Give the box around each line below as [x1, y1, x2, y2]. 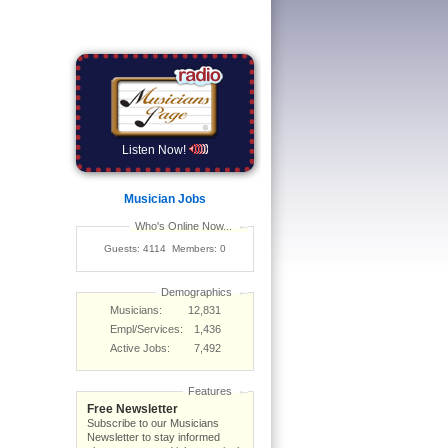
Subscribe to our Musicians [87, 417, 220, 430]
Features [187, 385, 232, 398]
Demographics [160, 286, 232, 299]
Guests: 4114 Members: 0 [104, 243, 227, 255]
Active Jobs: [109, 342, 170, 355]
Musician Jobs [124, 192, 207, 207]
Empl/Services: [109, 323, 183, 336]
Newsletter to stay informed [87, 431, 221, 444]
